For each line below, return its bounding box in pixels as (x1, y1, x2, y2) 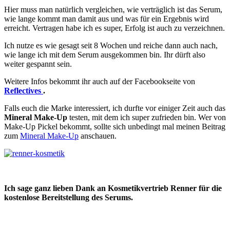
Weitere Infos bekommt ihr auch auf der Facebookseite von (4, 76, 195, 86)
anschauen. (79, 131, 117, 140)
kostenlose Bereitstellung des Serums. (4, 193, 133, 202)
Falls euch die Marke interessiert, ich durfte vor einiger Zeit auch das (4, 103, 225, 112)
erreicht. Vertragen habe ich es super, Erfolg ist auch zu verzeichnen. (4, 23, 225, 32)
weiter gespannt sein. (4, 59, 72, 68)
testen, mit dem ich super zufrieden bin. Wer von (67, 112, 226, 122)
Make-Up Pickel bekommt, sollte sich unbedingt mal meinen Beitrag (4, 122, 225, 131)
